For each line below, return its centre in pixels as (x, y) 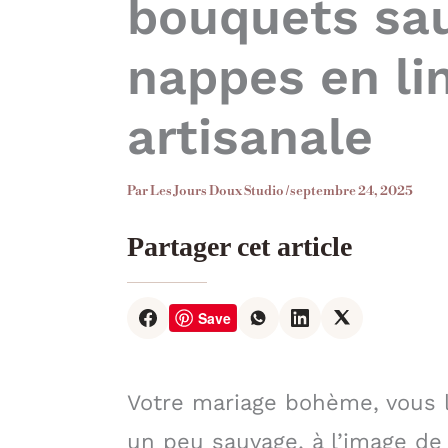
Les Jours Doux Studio (218, 191)
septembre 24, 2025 (351, 191)
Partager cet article (239, 246)
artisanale (250, 136)
